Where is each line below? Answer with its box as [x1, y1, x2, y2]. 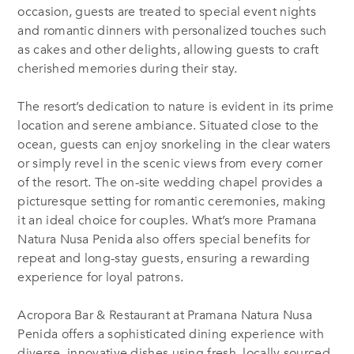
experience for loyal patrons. [17, 268, 187, 286]
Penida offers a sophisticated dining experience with [17, 325, 325, 343]
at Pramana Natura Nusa [169, 306, 312, 324]
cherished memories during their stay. [17, 59, 241, 77]
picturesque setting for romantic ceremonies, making [17, 192, 326, 210]
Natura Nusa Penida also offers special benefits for [17, 230, 311, 248]
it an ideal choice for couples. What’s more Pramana [17, 211, 317, 229]
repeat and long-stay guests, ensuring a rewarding [17, 249, 311, 267]
